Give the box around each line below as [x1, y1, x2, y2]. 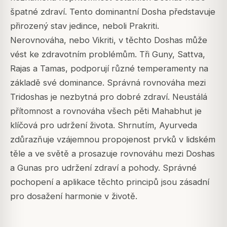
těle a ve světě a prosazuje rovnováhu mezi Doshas [10, 148, 215, 159]
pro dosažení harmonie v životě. [10, 191, 137, 202]
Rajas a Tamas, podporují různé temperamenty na [10, 63, 208, 74]
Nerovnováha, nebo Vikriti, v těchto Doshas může [10, 35, 207, 46]
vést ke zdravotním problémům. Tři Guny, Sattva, [10, 49, 205, 60]
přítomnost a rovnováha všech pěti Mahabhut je [10, 106, 202, 117]
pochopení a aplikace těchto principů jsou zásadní [10, 177, 209, 187]
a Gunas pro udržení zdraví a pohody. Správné [10, 163, 197, 173]
